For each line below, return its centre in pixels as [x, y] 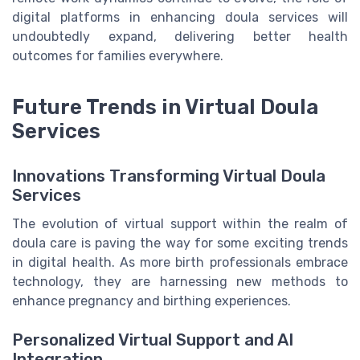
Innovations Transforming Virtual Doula [169, 176]
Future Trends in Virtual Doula [165, 106]
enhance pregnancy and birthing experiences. [151, 301]
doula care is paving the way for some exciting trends [180, 243]
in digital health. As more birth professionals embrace [180, 262]
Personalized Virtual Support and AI [153, 340]
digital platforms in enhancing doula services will [180, 17]
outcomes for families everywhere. [118, 55]
